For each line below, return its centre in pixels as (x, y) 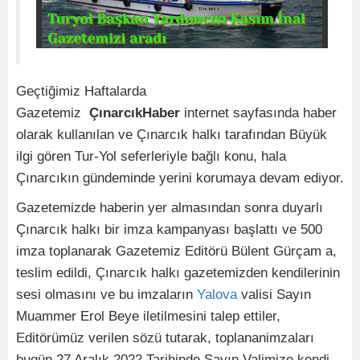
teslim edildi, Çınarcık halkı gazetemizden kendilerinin (178, 273)
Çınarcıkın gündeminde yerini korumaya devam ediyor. (180, 178)
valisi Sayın (274, 295)
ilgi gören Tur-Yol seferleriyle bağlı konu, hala (151, 157)
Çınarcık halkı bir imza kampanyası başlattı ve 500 (169, 230)
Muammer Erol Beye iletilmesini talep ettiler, (148, 317)
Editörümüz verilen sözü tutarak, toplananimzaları (165, 338)
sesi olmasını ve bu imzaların (106, 295)
